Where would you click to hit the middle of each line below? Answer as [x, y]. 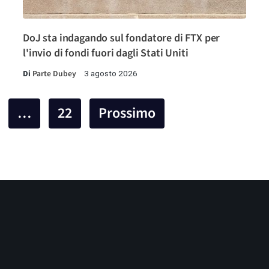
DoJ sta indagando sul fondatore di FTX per [122, 38]
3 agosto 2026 [111, 74]
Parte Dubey [54, 74]
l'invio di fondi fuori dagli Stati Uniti [106, 53]
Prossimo [127, 113]
